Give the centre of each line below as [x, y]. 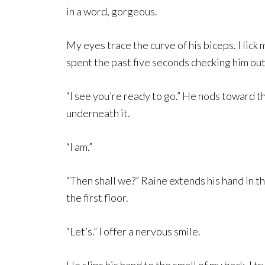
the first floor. [97, 198]
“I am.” [79, 147]
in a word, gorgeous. [112, 12]
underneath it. [98, 113]
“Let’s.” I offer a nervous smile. [133, 232]
